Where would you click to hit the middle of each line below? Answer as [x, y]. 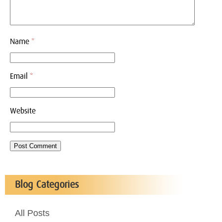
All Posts [32, 213]
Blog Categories [47, 185]
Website [23, 111]
